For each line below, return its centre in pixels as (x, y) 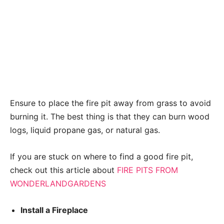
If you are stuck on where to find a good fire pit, (101, 156)
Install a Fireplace (54, 210)
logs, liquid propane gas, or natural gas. (85, 130)
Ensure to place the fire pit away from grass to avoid (110, 103)
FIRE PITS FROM (147, 170)
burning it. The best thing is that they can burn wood (110, 116)
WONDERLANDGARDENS (58, 183)
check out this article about (63, 170)
